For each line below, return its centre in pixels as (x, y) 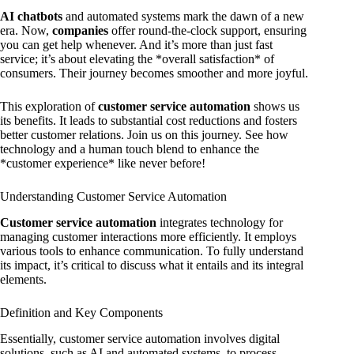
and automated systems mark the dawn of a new (183, 17)
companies (80, 31)
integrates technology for (220, 223)
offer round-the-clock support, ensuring (207, 31)
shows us (275, 107)
